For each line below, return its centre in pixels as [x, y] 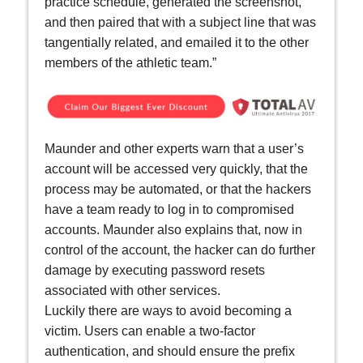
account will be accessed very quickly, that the [176, 169]
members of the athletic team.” [130, 62]
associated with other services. [132, 290]
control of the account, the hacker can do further [180, 250]
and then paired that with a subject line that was [180, 22]
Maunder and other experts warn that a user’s [174, 148]
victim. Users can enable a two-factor [150, 331]
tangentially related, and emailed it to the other [177, 42]
